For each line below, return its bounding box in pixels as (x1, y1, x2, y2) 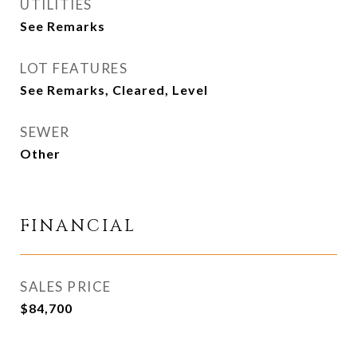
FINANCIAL (20, 215, 136, 237)
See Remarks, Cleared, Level (20, 82, 208, 97)
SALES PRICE (20, 278, 112, 295)
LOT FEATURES (20, 60, 127, 76)
